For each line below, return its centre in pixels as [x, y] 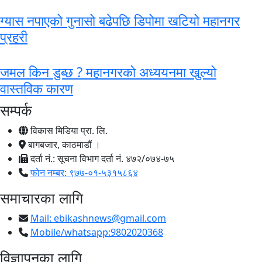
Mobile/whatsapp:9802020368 [97, 232]
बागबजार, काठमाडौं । [63, 145]
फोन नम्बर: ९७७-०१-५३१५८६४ [84, 173]
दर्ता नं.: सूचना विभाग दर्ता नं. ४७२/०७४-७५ [101, 159]
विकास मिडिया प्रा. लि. [68, 131]
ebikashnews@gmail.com [110, 218]
